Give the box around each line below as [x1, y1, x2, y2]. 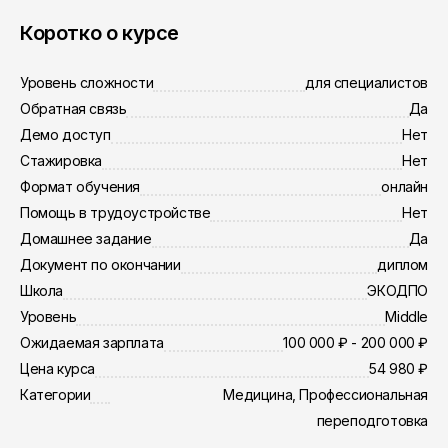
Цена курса [20, 360, 95, 377]
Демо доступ [20, 126, 111, 143]
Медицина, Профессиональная [223, 386, 428, 403]
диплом [377, 256, 428, 273]
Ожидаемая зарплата [20, 334, 164, 351]
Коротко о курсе [20, 21, 179, 45]
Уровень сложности [20, 74, 154, 91]
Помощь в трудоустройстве [20, 204, 211, 221]
